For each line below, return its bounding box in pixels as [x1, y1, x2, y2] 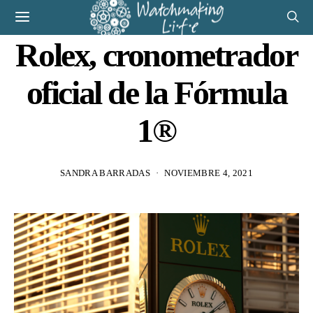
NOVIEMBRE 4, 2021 [164, 167, 253, 178]
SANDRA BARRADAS [60, 167, 150, 178]
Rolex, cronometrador [15, 36, 298, 73]
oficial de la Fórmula [26, 73, 287, 111]
